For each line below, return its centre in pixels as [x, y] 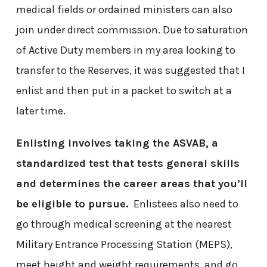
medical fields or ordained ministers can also [124, 9]
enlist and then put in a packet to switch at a [124, 90]
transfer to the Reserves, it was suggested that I [130, 70]
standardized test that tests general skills [128, 163]
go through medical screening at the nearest [124, 224]
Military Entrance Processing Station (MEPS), [124, 244]
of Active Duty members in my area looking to [125, 50]
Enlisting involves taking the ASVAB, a [117, 143]
